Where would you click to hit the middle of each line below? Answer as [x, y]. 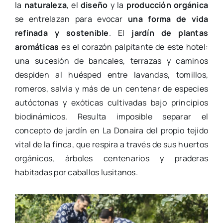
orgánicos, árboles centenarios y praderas [111, 158]
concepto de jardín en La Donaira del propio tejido [111, 130]
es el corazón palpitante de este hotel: [134, 47]
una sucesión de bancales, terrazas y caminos [111, 60]
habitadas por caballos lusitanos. [76, 172]
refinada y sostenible [62, 33]
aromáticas [37, 47]
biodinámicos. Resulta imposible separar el [111, 116]
